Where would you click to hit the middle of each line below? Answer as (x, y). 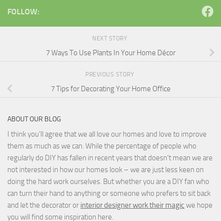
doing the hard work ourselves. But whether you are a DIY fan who (108, 181)
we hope (199, 205)
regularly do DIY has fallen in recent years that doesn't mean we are (110, 158)
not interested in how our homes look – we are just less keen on (106, 169)
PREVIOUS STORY (110, 74)
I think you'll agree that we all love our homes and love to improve (107, 134)
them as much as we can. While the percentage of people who (102, 146)
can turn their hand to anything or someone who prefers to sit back (109, 193)
